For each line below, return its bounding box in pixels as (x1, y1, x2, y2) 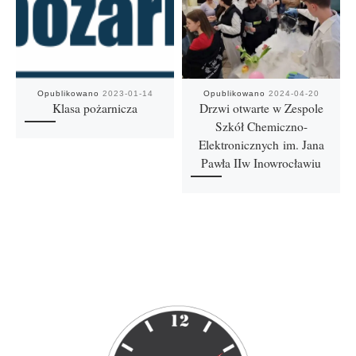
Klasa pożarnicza (52, 99, 137, 116)
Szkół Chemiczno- (215, 118, 308, 134)
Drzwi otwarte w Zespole (199, 99, 323, 116)
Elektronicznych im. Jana (198, 136, 324, 153)
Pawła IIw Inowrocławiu (201, 154, 321, 171)
